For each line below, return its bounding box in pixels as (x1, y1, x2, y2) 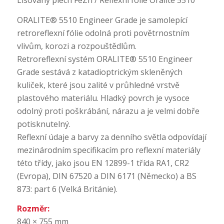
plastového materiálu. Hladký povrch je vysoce (16, 92, 189, 103)
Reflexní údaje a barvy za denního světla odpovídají (16, 131, 206, 142)
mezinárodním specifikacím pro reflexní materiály (16, 144, 200, 155)
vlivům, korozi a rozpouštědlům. (16, 40, 136, 51)
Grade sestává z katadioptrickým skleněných (16, 66, 182, 77)
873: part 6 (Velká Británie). (16, 183, 117, 194)
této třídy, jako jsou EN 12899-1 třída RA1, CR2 (16, 157, 189, 168)
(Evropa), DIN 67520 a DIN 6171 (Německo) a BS (16, 170, 196, 181)
